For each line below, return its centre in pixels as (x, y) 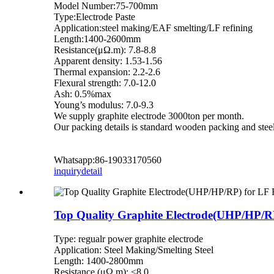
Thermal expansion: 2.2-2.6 (107, 72)
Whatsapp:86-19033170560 (108, 160)
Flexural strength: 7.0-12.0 (105, 83)
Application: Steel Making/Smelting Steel (134, 250)
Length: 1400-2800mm (98, 261)
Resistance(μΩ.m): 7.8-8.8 (105, 50)
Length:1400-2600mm (97, 39)
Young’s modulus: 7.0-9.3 (104, 105)
